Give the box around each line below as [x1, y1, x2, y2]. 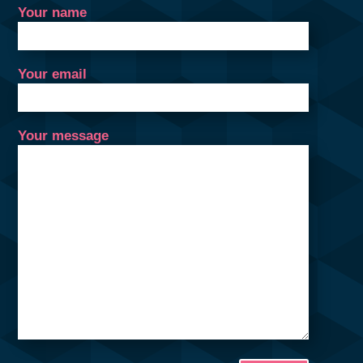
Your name [17, 4, 87, 20]
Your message [17, 127, 109, 143]
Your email [17, 66, 87, 82]
